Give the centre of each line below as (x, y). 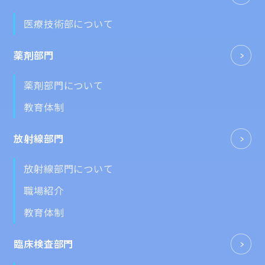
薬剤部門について (64, 85)
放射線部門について (69, 168)
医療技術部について (69, 24)
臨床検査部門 (44, 243)
